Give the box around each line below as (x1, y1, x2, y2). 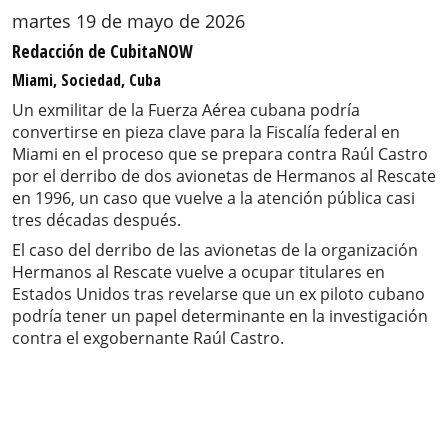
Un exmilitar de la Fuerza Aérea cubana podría (12, 99, 360, 122)
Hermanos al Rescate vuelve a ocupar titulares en (12, 261, 385, 284)
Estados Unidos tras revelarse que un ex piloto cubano (12, 283, 425, 306)
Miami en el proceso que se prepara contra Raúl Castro (12, 143, 428, 166)
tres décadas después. (12, 209, 181, 232)
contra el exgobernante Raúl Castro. (12, 327, 284, 350)
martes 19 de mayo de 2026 (12, 9, 245, 34)
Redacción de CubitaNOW (12, 39, 193, 64)
